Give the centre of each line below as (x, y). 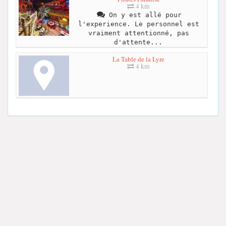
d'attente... (138, 42)
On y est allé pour (143, 15)
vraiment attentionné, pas (138, 33)
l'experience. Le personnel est (138, 24)
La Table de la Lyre (138, 59)
